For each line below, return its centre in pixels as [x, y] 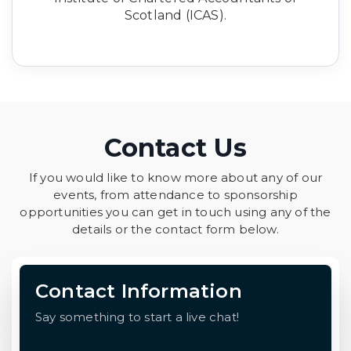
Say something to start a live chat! [137, 317]
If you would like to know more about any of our [175, 177]
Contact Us [175, 147]
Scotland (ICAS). [175, 15]
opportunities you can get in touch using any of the [175, 212]
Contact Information [139, 291]
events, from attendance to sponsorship [175, 194]
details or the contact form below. [175, 229]
